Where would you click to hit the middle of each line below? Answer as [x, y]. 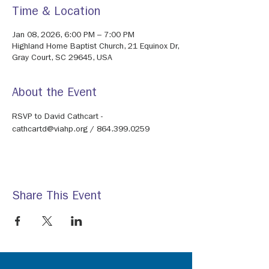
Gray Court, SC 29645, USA [62, 58]
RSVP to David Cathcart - [59, 117]
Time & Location [56, 13]
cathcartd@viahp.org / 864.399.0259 [81, 130]
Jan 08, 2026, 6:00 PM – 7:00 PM [73, 35]
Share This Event [57, 197]
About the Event [54, 94]
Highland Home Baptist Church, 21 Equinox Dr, [95, 47]
